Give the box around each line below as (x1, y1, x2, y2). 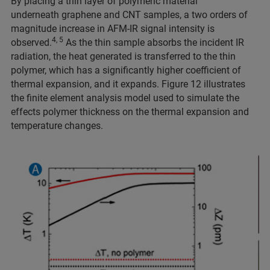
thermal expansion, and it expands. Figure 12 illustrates (11, 78, 245, 90)
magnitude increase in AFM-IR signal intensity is (11, 22, 215, 34)
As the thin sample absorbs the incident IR (63, 36, 244, 48)
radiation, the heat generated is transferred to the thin (11, 50, 236, 62)
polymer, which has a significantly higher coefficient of (11, 64, 241, 76)
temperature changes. (11, 119, 103, 131)
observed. (11, 36, 52, 48)
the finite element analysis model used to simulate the (11, 92, 239, 104)
